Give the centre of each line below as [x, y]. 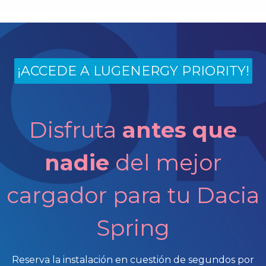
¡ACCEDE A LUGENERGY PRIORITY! [133, 71]
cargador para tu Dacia [133, 195]
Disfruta [76, 130]
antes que [180, 130]
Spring [133, 228]
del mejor [165, 163]
